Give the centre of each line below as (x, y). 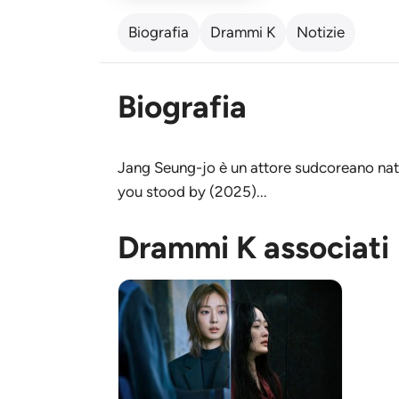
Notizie (321, 32)
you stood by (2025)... (192, 191)
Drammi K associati (253, 247)
